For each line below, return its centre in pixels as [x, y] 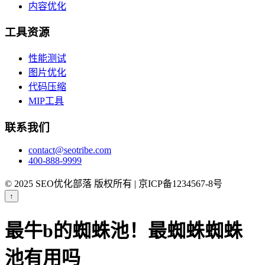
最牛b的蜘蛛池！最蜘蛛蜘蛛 [124, 230]
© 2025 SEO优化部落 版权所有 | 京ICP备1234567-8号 [114, 184]
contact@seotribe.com [70, 150]
